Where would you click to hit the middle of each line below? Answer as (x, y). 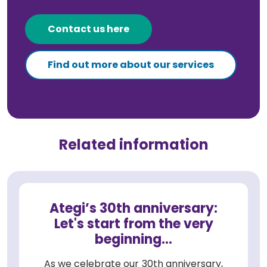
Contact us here (89, 29)
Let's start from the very (133, 224)
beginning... (133, 240)
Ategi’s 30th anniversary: (133, 209)
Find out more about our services (131, 65)
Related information (133, 145)
